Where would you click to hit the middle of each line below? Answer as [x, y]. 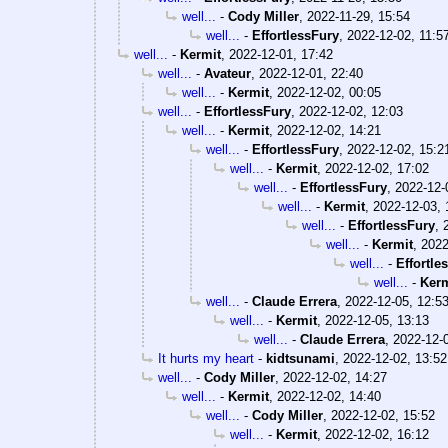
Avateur [227, 74]
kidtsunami [300, 359]
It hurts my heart [206, 359]
